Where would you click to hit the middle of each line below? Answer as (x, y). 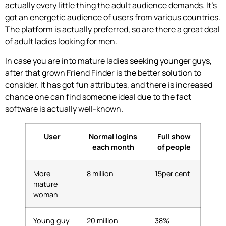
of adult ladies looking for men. (61, 41)
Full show (174, 137)
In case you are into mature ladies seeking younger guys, (108, 61)
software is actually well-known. (64, 109)
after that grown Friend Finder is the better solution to (103, 73)
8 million (100, 174)
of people (174, 147)
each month (113, 147)
